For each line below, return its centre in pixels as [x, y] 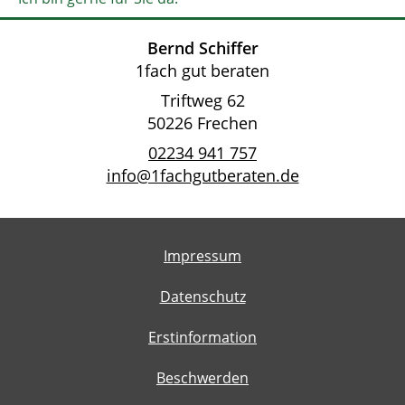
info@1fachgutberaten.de [202, 176]
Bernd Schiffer [202, 48]
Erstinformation [202, 338]
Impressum [202, 256]
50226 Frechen [202, 123]
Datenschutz [202, 297]
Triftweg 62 [202, 101]
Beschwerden [202, 378]
